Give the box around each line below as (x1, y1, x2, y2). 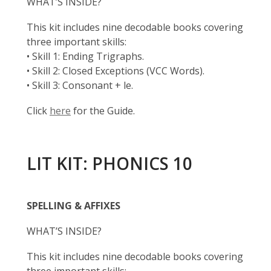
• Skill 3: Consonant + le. (27, 79, 133, 92)
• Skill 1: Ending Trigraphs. (27, 50, 144, 63)
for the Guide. (71, 104, 135, 117)
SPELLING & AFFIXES (27, 199, 120, 212)
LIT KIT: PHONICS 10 (27, 152, 192, 175)
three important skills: (27, 35, 126, 48)
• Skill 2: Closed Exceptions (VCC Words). (27, 64, 204, 77)
